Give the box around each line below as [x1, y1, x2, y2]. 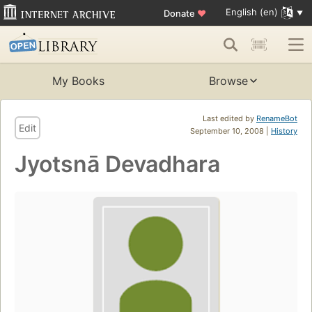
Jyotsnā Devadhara [15, 150, 220, 178]
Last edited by [203, 114, 256, 124]
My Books [52, 74, 104, 88]
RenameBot [256, 114, 297, 124]
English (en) [225, 6, 278, 18]
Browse [209, 74, 248, 88]
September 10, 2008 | [190, 126, 271, 136]
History [271, 126, 297, 136]
